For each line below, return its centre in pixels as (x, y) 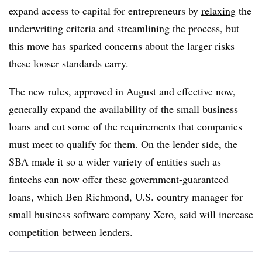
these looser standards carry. (70, 63)
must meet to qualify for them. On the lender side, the (123, 144)
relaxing (218, 11)
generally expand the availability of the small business (123, 109)
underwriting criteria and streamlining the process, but (124, 28)
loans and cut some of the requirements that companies (125, 126)
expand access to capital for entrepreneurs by (105, 11)
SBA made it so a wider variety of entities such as (115, 161)
